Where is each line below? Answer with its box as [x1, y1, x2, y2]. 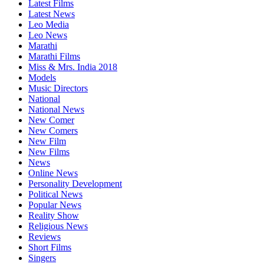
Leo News [28, 30, 67, 41]
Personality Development [28, 179, 122, 189]
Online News [28, 168, 78, 179]
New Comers [28, 126, 78, 136]
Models [28, 72, 56, 83]
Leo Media [28, 19, 69, 30]
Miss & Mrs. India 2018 [28, 62, 117, 72]
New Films [28, 147, 70, 157]
